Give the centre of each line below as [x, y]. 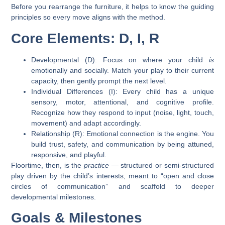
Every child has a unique [165, 91]
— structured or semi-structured [161, 165]
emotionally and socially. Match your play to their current [123, 70]
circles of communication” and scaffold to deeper [113, 186]
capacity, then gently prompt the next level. [99, 81]
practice [96, 165]
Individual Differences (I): [74, 91]
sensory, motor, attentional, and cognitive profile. [123, 102]
